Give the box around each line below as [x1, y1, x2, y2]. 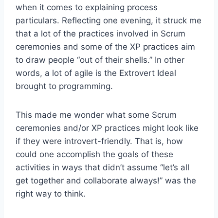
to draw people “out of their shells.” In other [16, 55, 184, 65]
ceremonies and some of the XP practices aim [16, 42, 195, 52]
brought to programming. [16, 81, 113, 91]
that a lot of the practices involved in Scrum [16, 29, 185, 39]
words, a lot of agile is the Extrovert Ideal [16, 68, 176, 78]
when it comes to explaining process [16, 2, 158, 13]
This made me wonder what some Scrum [16, 110, 177, 120]
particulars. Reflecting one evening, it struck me [16, 16, 201, 26]
